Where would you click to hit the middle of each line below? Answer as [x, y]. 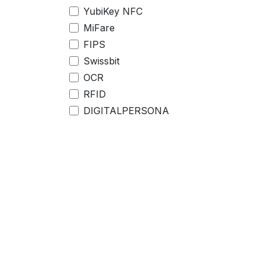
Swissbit [101, 61]
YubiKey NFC [113, 11]
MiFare [99, 28]
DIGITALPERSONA [126, 110]
